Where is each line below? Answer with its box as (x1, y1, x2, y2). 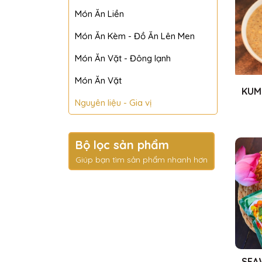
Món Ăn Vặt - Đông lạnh (75, 53, 171, 64)
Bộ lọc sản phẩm (75, 137, 169, 153)
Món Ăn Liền (75, 8, 124, 20)
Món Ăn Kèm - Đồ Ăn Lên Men (75, 30, 195, 42)
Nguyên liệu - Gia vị (75, 97, 151, 109)
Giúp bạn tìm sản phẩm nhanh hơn (75, 154, 208, 166)
